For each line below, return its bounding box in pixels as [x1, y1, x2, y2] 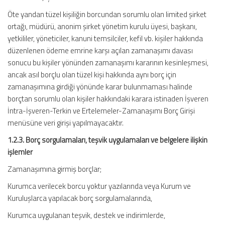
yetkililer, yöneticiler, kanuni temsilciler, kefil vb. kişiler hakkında [8, 33, 203, 44]
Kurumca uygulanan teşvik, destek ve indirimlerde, [8, 209, 165, 221]
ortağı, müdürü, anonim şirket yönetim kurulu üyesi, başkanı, [8, 21, 197, 32]
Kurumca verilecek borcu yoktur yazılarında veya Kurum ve [8, 180, 191, 192]
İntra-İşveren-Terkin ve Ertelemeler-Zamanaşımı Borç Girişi [8, 105, 195, 117]
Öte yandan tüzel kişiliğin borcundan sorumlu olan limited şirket [8, 9, 206, 20]
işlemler [8, 146, 33, 158]
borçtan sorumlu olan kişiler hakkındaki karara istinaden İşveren [8, 93, 208, 104]
